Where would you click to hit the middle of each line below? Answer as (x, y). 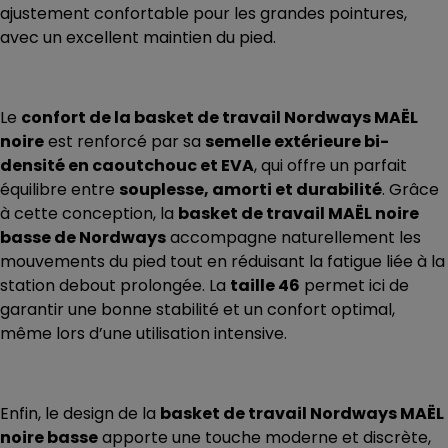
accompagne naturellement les (293, 238)
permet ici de (354, 286)
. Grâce (410, 190)
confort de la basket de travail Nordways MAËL (219, 118)
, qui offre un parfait (330, 166)
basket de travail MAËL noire (298, 214)
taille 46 (265, 286)
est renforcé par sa (124, 142)
